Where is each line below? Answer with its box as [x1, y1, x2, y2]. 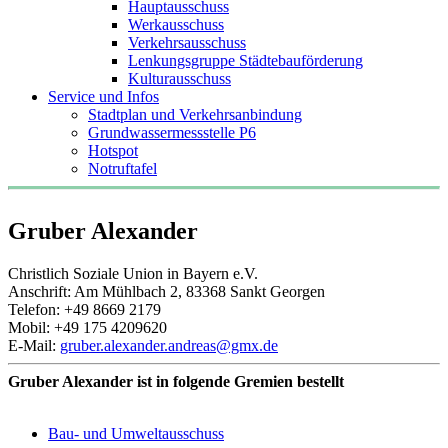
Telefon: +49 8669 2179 [8, 300, 161, 318]
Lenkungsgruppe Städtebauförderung [128, 52, 363, 69]
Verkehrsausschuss [128, 34, 246, 51]
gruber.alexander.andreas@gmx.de [60, 336, 278, 354]
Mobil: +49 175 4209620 [8, 318, 167, 336]
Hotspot [88, 142, 138, 159]
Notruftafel [88, 160, 157, 177]
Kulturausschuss [128, 70, 231, 87]
